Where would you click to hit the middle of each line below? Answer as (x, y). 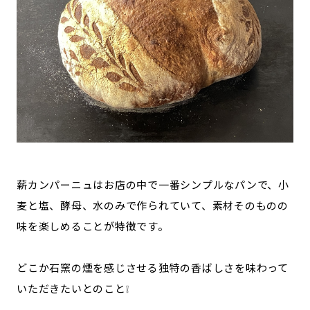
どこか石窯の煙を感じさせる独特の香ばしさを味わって (153, 267)
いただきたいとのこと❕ (73, 288)
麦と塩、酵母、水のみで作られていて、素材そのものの (153, 205)
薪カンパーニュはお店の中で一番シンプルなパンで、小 (153, 184)
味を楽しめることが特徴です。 (93, 226)
